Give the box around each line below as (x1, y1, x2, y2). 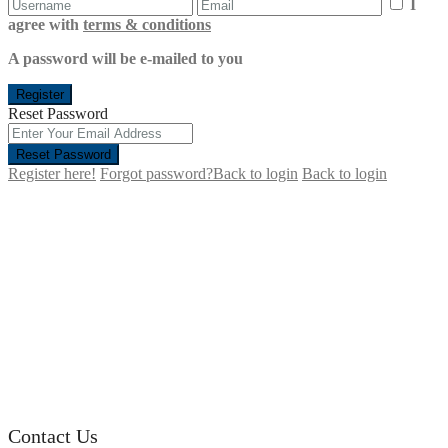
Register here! (8, 165, 96, 183)
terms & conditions (83, 16, 211, 34)
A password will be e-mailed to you (8, 50, 243, 68)
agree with (8, 16, 83, 34)
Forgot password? (100, 165, 213, 183)
